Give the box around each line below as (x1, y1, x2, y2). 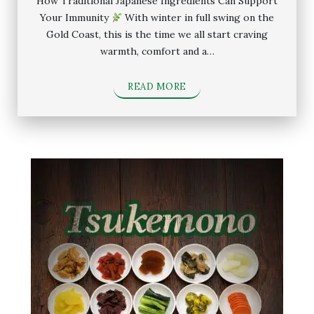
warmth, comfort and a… (100, 45, 214, 58)
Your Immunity (39, 11, 111, 25)
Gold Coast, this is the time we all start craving (46, 28, 268, 41)
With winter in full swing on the (122, 11, 275, 25)
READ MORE (128, 81, 186, 93)
